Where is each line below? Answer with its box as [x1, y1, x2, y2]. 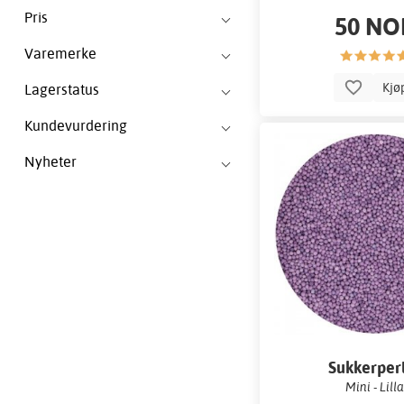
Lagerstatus [24, 80, 99, 99]
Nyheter [24, 152, 77, 171]
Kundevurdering [24, 116, 127, 135]
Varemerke [24, 44, 96, 63]
